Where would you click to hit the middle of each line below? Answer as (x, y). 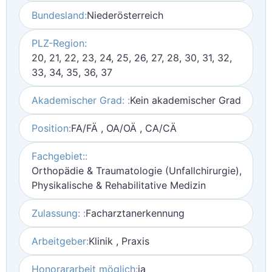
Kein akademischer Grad (185, 100)
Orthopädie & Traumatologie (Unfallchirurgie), (137, 171)
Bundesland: (59, 15)
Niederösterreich (125, 15)
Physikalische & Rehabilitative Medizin (119, 185)
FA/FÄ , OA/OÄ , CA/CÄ (124, 128)
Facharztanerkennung (135, 213)
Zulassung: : (59, 213)
